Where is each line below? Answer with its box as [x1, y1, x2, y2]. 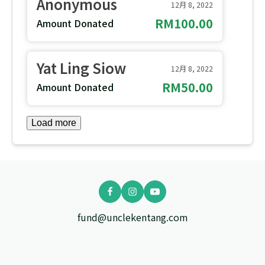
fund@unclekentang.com [77, 210, 188, 225]
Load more [31, 118, 76, 128]
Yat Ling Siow [37, 57, 127, 79]
